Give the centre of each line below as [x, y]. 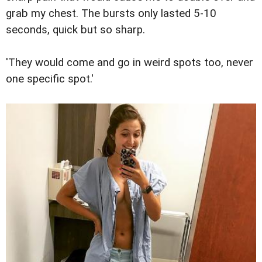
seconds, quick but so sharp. [75, 30]
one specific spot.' [50, 79]
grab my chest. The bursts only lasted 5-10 [111, 13]
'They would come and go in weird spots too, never [130, 62]
